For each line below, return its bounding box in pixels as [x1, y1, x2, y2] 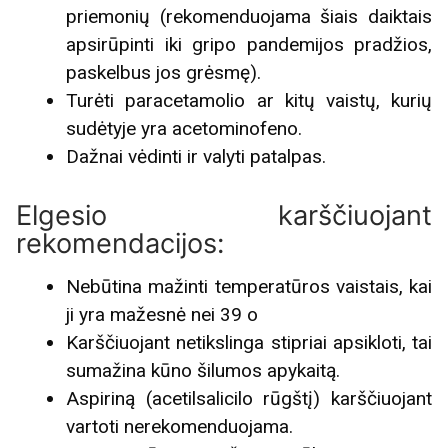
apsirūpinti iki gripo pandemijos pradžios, [66, 33, 432, 57]
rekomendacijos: [16, 227, 224, 261]
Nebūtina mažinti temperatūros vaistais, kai [66, 275, 432, 299]
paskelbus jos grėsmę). [66, 61, 262, 85]
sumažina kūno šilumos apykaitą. [66, 359, 341, 383]
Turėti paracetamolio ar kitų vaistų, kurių [66, 89, 432, 113]
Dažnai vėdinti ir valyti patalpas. [66, 145, 327, 169]
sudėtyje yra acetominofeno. [66, 117, 303, 141]
